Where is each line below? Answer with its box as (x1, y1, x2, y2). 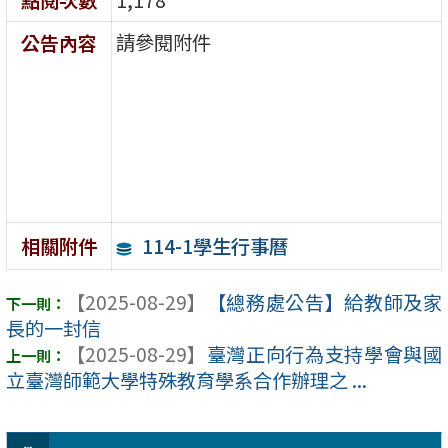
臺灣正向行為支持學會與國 (206, 340, 442, 369)
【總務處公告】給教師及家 (206, 288, 442, 317)
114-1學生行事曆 (141, 231, 288, 260)
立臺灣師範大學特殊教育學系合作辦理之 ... (6, 366, 367, 395)
